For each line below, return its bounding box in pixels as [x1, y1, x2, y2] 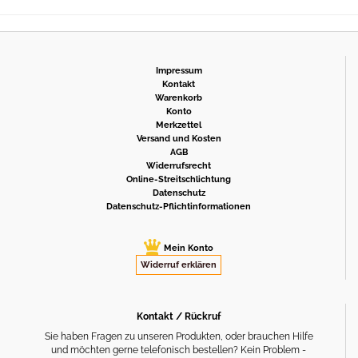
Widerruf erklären [141, 259, 217, 270]
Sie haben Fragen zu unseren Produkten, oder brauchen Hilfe [44, 330, 313, 342]
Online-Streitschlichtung [126, 173, 231, 185]
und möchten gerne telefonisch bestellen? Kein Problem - [51, 344, 306, 356]
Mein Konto [164, 242, 213, 253]
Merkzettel [156, 119, 201, 130]
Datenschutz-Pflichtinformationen [106, 201, 251, 212]
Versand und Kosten [136, 133, 221, 144]
